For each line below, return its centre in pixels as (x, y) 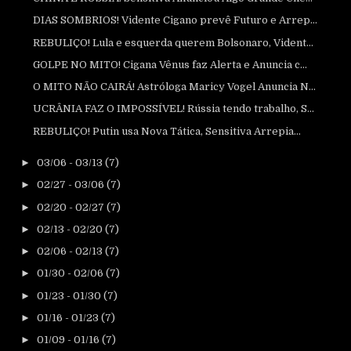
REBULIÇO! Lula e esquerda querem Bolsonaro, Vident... (174, 42)
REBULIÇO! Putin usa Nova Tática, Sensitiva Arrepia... (167, 131)
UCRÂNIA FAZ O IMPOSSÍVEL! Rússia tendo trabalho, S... (174, 109)
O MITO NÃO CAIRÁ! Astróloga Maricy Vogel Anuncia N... (175, 87)
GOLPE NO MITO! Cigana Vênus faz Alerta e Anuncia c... (170, 64)
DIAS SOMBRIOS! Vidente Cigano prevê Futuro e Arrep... (175, 20)
